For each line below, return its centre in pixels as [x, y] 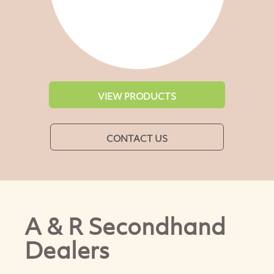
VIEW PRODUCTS [137, 96]
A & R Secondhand [125, 226]
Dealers [67, 250]
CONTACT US [137, 138]
